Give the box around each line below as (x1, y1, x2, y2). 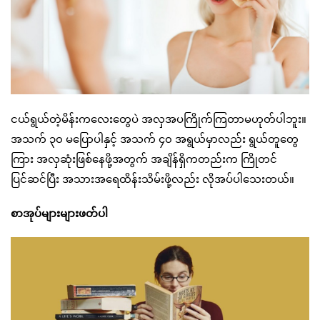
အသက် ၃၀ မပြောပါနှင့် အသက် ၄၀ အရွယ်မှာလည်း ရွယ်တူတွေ (11, 131, 299, 146)
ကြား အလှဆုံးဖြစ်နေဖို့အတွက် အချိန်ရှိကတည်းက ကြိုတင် (11, 151, 277, 166)
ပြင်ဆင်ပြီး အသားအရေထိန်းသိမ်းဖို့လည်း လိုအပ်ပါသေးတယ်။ (11, 171, 294, 186)
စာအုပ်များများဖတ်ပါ (11, 206, 108, 221)
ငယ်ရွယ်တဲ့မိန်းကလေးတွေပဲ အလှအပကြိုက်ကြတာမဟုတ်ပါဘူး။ (11, 111, 306, 126)
